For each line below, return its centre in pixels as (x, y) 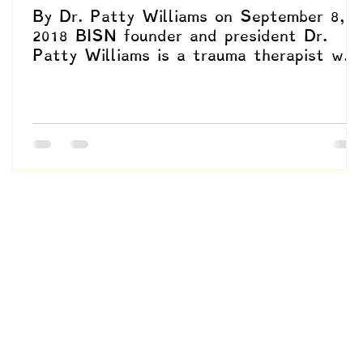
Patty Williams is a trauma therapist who (197, 56)
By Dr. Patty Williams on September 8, (188, 17)
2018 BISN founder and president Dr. (180, 36)
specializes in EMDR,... (123, 75)
